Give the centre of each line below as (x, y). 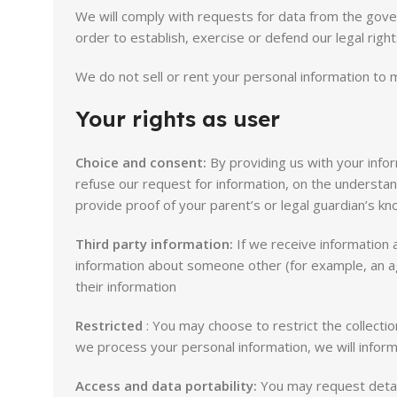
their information (126, 286)
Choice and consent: (141, 162)
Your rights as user (178, 119)
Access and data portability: (166, 385)
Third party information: (156, 244)
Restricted (109, 325)
